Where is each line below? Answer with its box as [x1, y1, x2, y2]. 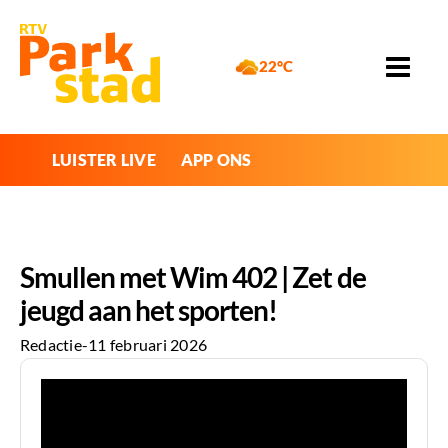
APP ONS [180, 149, 252, 169]
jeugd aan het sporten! [20, 292, 278, 327]
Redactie [20, 335, 82, 355]
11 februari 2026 [88, 335, 208, 355]
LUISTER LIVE [52, 149, 156, 169]
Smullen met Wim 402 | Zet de [20, 259, 366, 294]
